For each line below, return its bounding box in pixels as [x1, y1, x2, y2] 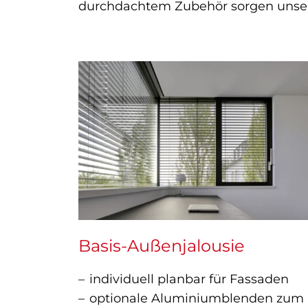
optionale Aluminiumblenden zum [89, 291, 304, 307]
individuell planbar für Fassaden [89, 272, 289, 287]
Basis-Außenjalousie [78, 236, 245, 256]
